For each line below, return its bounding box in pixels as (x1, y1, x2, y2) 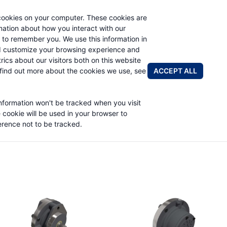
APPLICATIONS (125, 43, 183, 53)
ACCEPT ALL (154, 66, 197, 75)
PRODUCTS (69, 43, 113, 53)
